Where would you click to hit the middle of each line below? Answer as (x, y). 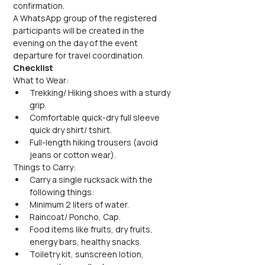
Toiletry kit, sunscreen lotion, (88, 254)
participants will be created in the (80, 30)
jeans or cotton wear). (73, 155)
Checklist (33, 68)
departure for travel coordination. (79, 55)
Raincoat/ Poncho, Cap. (75, 217)
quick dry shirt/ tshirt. (71, 130)
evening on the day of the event (76, 43)
